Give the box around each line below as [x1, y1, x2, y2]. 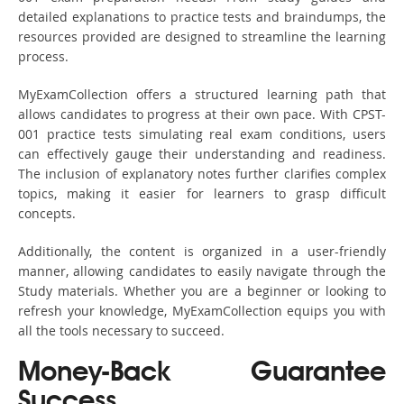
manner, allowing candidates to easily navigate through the [18, 262, 386, 280]
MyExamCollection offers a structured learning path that [18, 86, 386, 104]
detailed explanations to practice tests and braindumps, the [18, 8, 386, 26]
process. [18, 48, 69, 66]
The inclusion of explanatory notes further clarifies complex [18, 165, 386, 183]
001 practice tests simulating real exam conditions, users [18, 125, 386, 143]
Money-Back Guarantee [18, 360, 386, 388]
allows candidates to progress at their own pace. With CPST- [18, 106, 386, 124]
